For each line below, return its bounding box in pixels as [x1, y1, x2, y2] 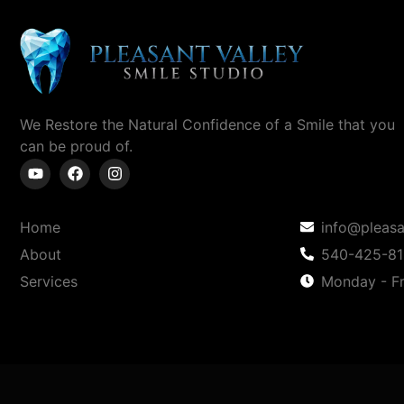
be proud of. [49, 137, 133, 156]
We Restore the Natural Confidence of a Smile [20, 115, 338, 134]
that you [338, 115, 395, 134]
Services [20, 271, 78, 290]
